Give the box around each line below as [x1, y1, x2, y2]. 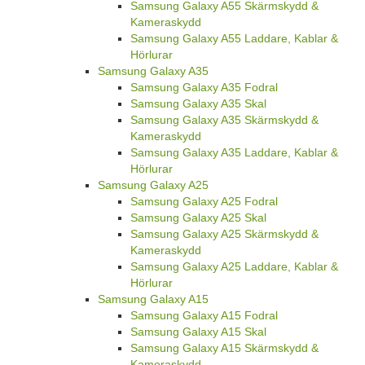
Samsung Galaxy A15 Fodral [130, 309, 278, 323]
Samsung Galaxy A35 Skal [130, 97, 266, 111]
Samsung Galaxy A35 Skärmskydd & [130, 113, 319, 127]
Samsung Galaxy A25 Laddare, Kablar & [130, 260, 338, 274]
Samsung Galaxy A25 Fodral [130, 195, 278, 209]
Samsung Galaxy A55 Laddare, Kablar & [130, 32, 338, 46]
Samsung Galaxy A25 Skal [130, 211, 266, 225]
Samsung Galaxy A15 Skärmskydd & [130, 341, 319, 355]
